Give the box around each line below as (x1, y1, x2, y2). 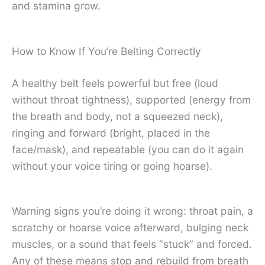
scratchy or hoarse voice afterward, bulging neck (12, 221, 248, 234)
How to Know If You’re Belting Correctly (12, 44, 201, 57)
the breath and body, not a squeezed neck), (12, 109, 223, 122)
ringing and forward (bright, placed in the (12, 126, 210, 139)
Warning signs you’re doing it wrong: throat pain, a (12, 205, 253, 218)
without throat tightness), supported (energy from (12, 93, 251, 106)
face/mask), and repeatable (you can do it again (12, 143, 244, 156)
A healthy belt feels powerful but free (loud (12, 76, 218, 89)
